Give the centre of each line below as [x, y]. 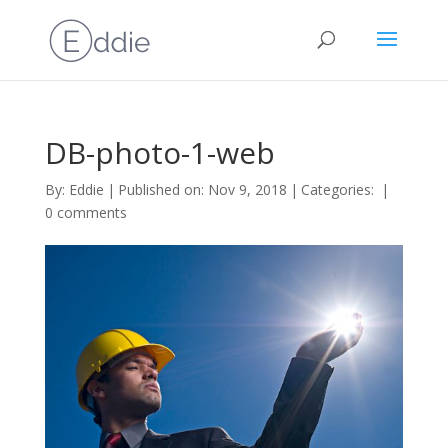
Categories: [339, 189]
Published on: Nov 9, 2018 [202, 189]
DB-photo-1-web [159, 152]
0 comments [85, 212]
